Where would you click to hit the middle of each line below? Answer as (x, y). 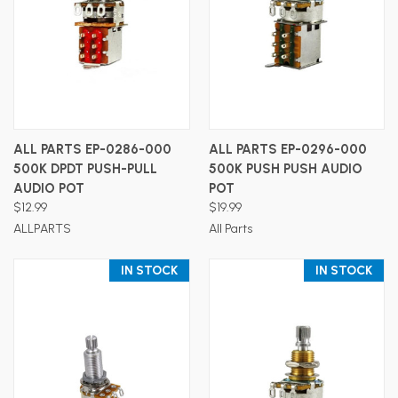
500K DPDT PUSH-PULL (85, 168)
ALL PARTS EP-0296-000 (287, 149)
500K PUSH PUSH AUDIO (285, 168)
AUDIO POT (49, 188)
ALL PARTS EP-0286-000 (92, 149)
